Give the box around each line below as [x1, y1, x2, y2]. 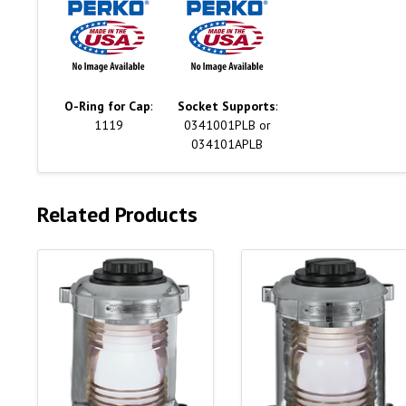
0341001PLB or [183, 117, 271, 134]
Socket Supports [177, 98, 275, 115]
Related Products [36, 200, 198, 229]
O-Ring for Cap [64, 98, 151, 115]
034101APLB [191, 136, 264, 153]
